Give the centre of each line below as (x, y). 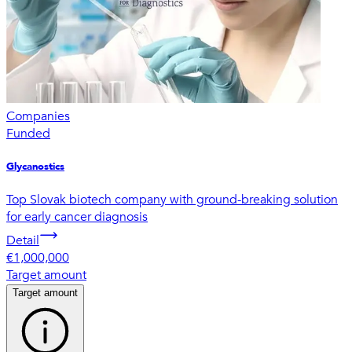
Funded (28, 133)
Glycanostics (35, 166)
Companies (38, 116)
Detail (23, 241)
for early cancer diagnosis (77, 217)
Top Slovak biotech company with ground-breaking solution (172, 200)
